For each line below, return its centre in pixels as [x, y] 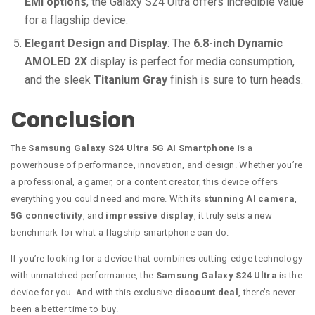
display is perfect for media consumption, [191, 62]
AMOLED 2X [56, 62]
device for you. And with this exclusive [93, 292]
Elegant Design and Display [96, 44]
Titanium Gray [130, 80]
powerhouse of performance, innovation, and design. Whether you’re [157, 165]
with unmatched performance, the [83, 276]
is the [289, 276]
